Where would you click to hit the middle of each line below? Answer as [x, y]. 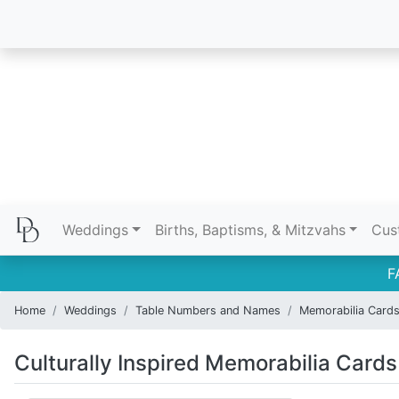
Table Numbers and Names [208, 310]
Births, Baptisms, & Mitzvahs [250, 230]
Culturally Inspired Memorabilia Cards [206, 363]
